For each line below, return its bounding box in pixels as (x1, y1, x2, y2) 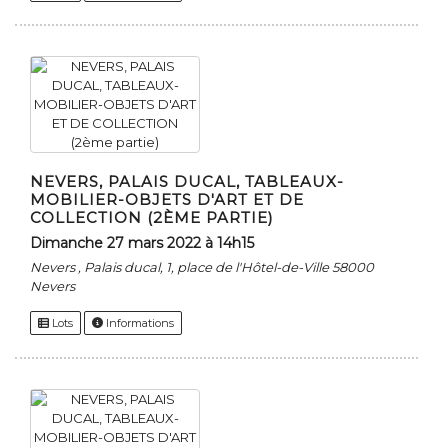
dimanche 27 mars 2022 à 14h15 (42, 234, 254, 253)
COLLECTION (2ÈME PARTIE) (30, 208, 274, 228)
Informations (103, 316, 174, 331)
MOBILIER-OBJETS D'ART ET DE (30, 190, 304, 210)
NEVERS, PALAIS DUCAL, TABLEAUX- (30, 172, 344, 192)
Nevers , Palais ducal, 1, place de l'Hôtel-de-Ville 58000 (30, 259, 374, 276)
